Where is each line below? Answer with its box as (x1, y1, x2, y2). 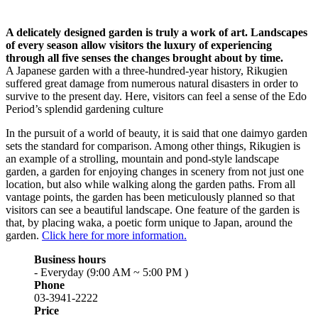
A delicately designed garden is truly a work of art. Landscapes (6, 26, 307, 38)
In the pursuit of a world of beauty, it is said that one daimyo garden (6, 126, 307, 139)
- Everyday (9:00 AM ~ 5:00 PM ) (34, 265, 188, 278)
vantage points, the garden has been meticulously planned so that (6, 190, 295, 203)
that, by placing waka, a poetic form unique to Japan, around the (6, 216, 292, 229)
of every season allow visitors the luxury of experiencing (6, 38, 272, 51)
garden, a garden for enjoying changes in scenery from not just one (6, 165, 304, 177)
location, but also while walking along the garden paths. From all (6, 177, 295, 190)
